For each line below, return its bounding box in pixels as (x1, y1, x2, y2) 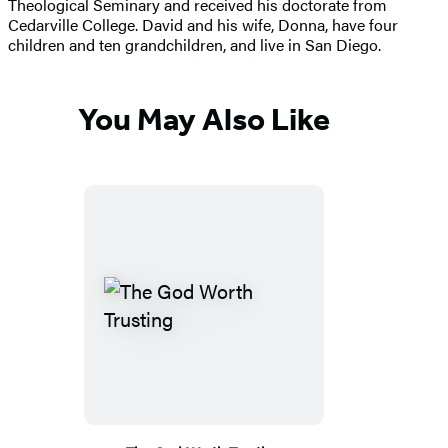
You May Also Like (78, 100, 330, 139)
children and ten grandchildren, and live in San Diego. (8, 32, 381, 56)
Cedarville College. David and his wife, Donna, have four (8, 12, 398, 36)
